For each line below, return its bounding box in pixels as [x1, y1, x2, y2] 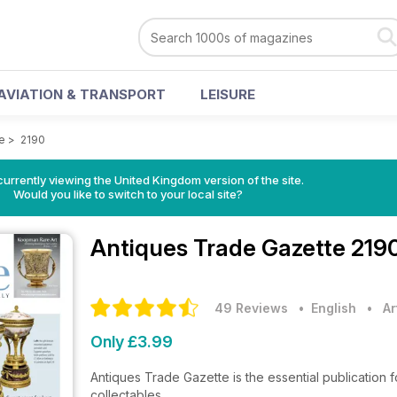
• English [292, 300, 356, 315]
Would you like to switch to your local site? [12, 187, 243, 201]
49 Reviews [214, 300, 288, 315]
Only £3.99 [90, 332, 173, 351]
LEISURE [200, 86, 255, 103]
